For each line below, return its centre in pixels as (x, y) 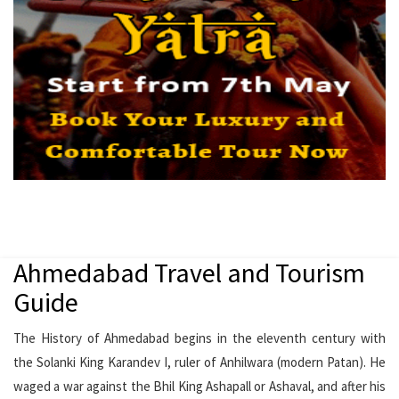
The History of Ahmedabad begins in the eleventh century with (199, 338)
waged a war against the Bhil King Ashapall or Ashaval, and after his (199, 387)
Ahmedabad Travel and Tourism (189, 273)
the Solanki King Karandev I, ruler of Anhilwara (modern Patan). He (199, 362)
